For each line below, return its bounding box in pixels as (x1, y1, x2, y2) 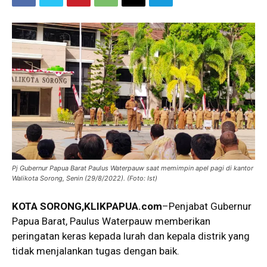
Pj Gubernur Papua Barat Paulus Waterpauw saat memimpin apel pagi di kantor (12, 163, 253, 172)
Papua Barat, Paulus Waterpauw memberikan (12, 215, 210, 227)
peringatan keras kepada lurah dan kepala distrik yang (12, 229, 250, 242)
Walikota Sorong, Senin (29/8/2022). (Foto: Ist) (12, 173, 157, 182)
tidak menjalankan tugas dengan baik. (12, 244, 179, 257)
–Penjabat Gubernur (162, 200, 252, 212)
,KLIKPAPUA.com (82, 200, 162, 212)
